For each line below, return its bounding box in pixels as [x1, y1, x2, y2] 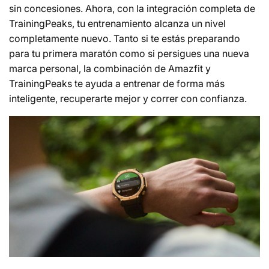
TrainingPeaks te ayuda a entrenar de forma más [9, 77, 225, 90]
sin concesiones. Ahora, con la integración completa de [9, 2, 255, 15]
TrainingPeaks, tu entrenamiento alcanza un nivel [9, 17, 226, 30]
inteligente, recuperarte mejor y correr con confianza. [9, 92, 247, 105]
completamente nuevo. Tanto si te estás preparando [9, 32, 240, 45]
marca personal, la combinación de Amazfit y [9, 62, 211, 75]
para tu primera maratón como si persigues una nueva [9, 47, 249, 60]
